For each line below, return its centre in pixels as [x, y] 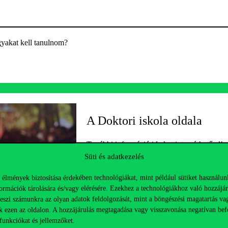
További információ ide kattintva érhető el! [155, 144]
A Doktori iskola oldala [144, 121]
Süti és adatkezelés [114, 156]
